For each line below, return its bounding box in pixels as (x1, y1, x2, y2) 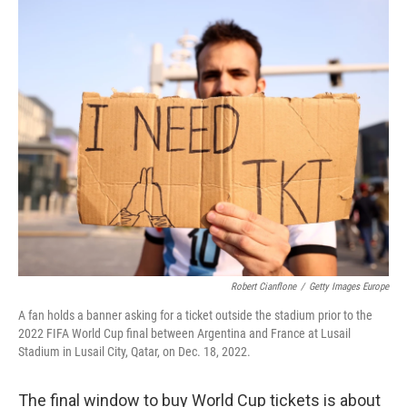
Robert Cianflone (231, 281, 296, 293)
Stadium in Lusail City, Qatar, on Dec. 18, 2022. (18, 344, 251, 359)
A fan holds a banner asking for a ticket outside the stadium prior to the (18, 308, 372, 323)
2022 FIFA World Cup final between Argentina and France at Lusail (18, 326, 351, 341)
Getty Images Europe (309, 281, 389, 293)
